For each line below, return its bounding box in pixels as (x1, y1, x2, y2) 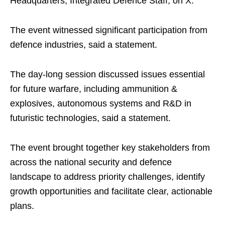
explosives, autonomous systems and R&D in (10, 98, 191, 109)
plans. (10, 201, 34, 211)
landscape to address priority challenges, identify (10, 172, 205, 182)
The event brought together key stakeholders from (10, 143, 210, 153)
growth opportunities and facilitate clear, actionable (10, 186, 212, 197)
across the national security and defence (10, 157, 172, 168)
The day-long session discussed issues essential (10, 69, 205, 80)
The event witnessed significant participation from (10, 25, 207, 36)
